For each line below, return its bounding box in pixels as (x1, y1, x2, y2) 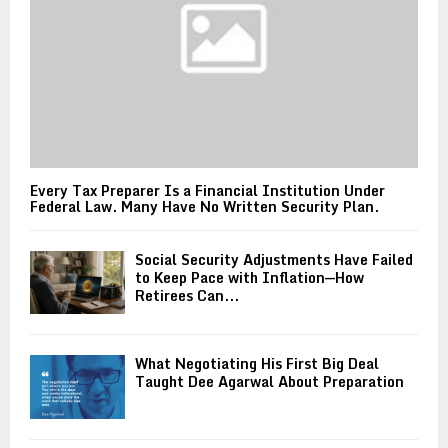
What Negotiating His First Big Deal (135, 352, 379, 376)
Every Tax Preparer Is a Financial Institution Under (30, 179, 385, 203)
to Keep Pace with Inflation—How (135, 266, 364, 290)
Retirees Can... (135, 284, 239, 308)
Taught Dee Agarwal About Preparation (135, 370, 404, 394)
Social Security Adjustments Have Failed (135, 248, 413, 272)
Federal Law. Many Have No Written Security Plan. (30, 195, 379, 219)
